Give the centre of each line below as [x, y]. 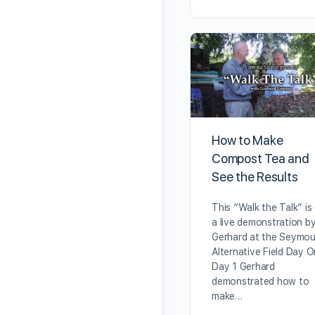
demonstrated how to [261, 282]
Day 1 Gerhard [243, 267]
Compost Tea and [261, 159]
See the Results [255, 177]
